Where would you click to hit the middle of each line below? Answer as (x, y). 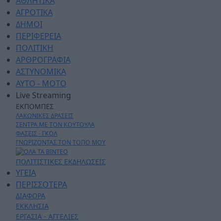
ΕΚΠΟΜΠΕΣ (35, 107)
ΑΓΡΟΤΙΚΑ (34, 13)
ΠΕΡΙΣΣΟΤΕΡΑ (41, 184)
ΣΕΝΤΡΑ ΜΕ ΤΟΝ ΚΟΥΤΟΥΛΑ (55, 125)
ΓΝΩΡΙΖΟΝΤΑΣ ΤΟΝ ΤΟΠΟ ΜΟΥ (61, 143)
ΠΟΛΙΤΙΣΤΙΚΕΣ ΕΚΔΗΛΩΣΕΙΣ (61, 161)
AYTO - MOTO (41, 84)
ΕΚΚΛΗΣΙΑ (32, 206)
